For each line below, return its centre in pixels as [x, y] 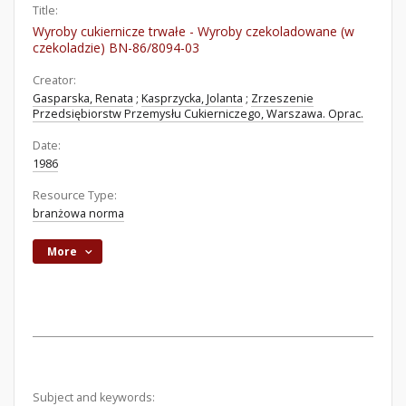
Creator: [54, 80]
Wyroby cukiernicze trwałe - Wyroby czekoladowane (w [193, 31]
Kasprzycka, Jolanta [192, 98]
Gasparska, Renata [83, 98]
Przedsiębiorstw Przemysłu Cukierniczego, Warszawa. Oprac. [198, 114]
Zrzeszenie [282, 98]
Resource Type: [75, 195]
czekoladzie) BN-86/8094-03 [116, 48]
